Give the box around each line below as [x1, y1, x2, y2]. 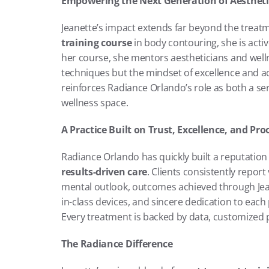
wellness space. [61, 96, 128, 109]
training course [61, 36, 132, 49]
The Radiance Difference [61, 237, 173, 250]
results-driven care [61, 165, 147, 178]
